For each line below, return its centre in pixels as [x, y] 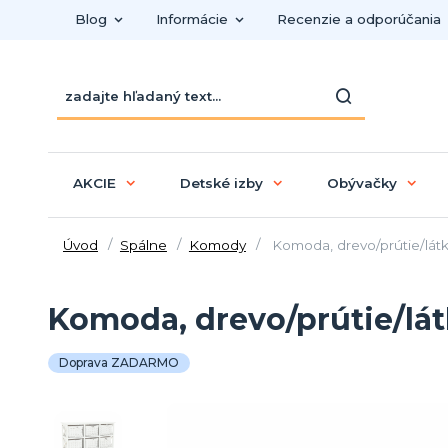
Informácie [191, 19]
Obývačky [361, 182]
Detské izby [221, 182]
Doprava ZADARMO [119, 362]
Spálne [143, 244]
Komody [217, 244]
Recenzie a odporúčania [358, 19]
